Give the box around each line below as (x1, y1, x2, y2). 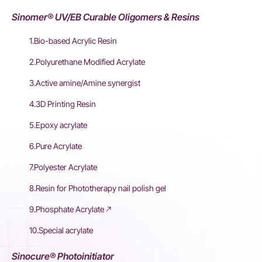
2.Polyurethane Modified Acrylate (29, 57, 145, 67)
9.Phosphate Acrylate (29, 204, 104, 215)
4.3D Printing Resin (29, 99, 96, 109)
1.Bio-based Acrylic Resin (29, 36, 117, 46)
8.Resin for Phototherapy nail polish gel (29, 183, 166, 194)
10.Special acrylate (29, 225, 93, 236)
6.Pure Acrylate (29, 141, 82, 151)
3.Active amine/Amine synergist (29, 78, 140, 88)
